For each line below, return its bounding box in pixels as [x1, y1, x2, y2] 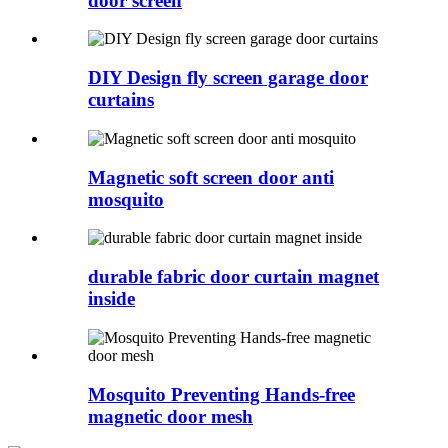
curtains [88, 89, 154, 111]
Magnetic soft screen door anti [88, 166, 334, 188]
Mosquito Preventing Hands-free [88, 383, 355, 405]
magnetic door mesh [88, 405, 253, 427]
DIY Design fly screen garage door [88, 67, 368, 89]
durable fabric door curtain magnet [88, 266, 379, 288]
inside [88, 288, 135, 310]
